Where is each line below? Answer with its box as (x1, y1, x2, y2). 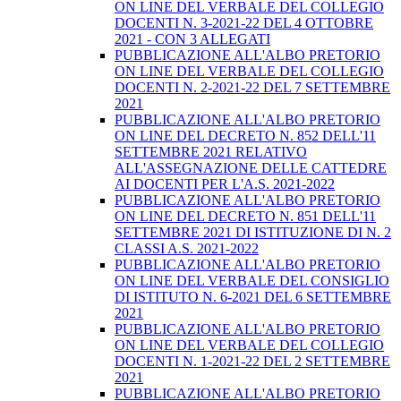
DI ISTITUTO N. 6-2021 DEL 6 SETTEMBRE (115, 289, 391, 305)
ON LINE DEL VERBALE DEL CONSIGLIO (115, 273, 389, 289)
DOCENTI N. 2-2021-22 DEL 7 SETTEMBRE (115, 80, 390, 96)
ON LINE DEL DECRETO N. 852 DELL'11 (115, 128, 376, 144)
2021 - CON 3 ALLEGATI (115, 31, 270, 47)
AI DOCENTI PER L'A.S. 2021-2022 (115, 176, 335, 192)
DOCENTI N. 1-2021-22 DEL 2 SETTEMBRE (115, 354, 390, 370)
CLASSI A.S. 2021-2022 (115, 241, 259, 257)
